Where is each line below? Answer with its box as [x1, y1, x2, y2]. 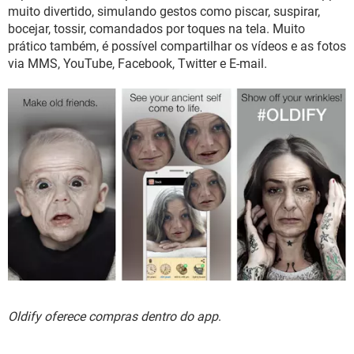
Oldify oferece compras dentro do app [8, 309, 218, 325]
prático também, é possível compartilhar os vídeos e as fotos [8, 39, 346, 54]
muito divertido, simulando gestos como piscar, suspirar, [8, 4, 320, 19]
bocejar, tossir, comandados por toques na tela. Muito [8, 21, 305, 36]
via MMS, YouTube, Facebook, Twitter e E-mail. [8, 56, 267, 71]
